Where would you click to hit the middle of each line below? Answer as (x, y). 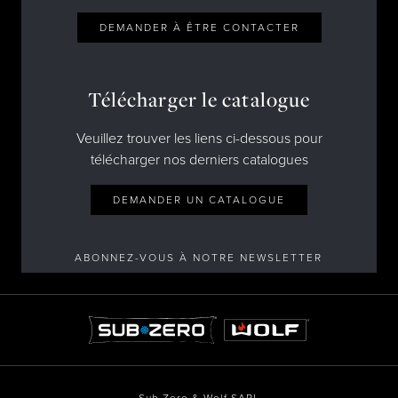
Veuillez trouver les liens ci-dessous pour (199, 139)
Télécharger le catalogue (199, 99)
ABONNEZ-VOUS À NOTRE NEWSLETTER (199, 258)
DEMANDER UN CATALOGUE (199, 200)
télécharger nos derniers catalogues (199, 160)
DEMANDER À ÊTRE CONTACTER (199, 28)
